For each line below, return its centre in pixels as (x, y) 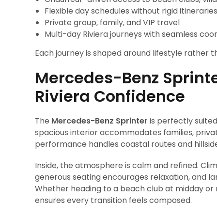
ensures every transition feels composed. (113, 200)
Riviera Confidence (110, 96)
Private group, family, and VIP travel (112, 23)
